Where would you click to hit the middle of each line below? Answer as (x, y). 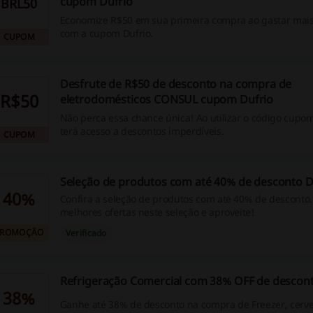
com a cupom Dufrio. (107, 33)
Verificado (86, 233)
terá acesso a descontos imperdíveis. (142, 131)
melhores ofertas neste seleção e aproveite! (157, 212)
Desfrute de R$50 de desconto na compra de (176, 84)
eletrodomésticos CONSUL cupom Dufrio (167, 99)
